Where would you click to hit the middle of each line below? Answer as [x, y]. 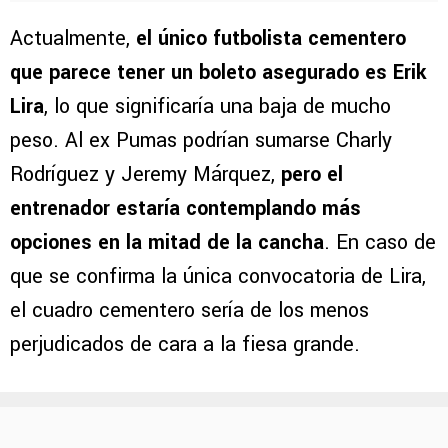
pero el [312, 174]
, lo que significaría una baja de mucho [217, 106]
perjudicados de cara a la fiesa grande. [185, 344]
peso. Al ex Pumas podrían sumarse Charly [201, 140]
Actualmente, [73, 38]
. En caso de [380, 242]
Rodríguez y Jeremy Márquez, [145, 174]
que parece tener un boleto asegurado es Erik [218, 72]
